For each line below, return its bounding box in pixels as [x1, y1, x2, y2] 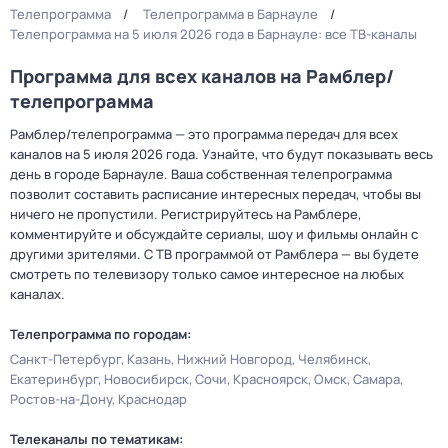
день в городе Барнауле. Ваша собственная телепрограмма [10, 165, 392, 183]
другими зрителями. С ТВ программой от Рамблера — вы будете [10, 245, 419, 263]
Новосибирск [104, 370, 189, 388]
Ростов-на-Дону [10, 390, 112, 408]
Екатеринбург [10, 370, 98, 388]
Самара [353, 370, 400, 388]
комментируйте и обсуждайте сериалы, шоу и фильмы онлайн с [10, 225, 418, 243]
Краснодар [118, 390, 187, 408]
